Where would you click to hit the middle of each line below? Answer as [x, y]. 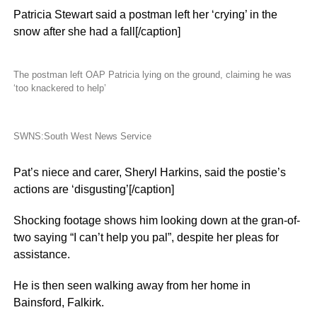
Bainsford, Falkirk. [58, 302]
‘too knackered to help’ [59, 88]
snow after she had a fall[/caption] [97, 31]
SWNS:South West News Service [82, 136]
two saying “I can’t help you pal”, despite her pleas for [146, 237]
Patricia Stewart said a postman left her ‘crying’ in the [145, 15]
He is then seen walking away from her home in [132, 286]
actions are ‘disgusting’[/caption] [93, 189]
